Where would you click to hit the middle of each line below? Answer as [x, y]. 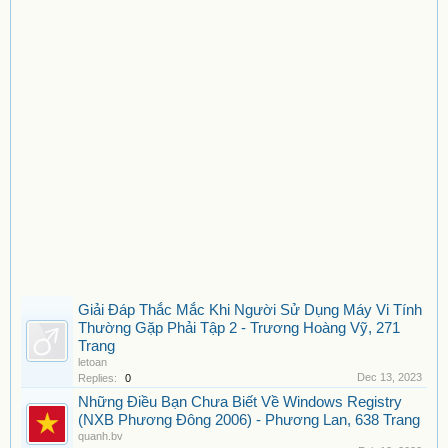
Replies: [97, 378]
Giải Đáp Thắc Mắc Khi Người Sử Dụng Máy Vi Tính [250, 310]
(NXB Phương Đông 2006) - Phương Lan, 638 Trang [249, 420]
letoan [92, 362]
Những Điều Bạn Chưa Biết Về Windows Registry [240, 402]
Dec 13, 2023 [389, 377]
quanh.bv [100, 436]
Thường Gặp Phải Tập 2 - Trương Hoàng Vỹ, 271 [239, 328]
